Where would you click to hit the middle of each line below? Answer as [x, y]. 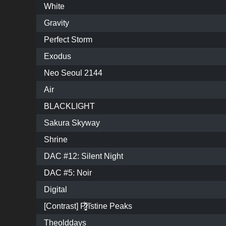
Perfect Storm [68, 40]
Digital [55, 190]
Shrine [56, 140]
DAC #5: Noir [68, 173]
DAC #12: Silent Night [83, 156]
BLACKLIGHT [69, 106]
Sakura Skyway [72, 123]
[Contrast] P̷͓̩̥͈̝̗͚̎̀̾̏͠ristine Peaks [88, 206]
